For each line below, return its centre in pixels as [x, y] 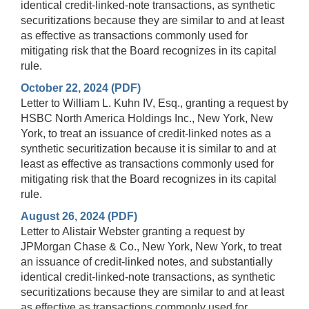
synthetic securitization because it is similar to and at [148, 148]
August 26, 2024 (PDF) [79, 216]
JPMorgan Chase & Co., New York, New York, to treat [151, 246]
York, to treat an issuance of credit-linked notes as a [146, 133]
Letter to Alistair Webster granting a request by [133, 231]
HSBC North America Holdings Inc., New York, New [147, 118]
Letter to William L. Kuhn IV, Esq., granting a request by [154, 103]
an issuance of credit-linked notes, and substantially [147, 261]
